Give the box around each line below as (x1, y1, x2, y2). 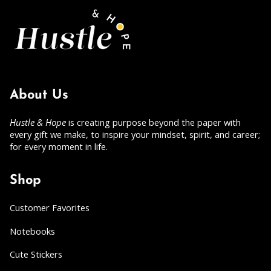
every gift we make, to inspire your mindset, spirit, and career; (10, 128, 260, 140)
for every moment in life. (10, 140, 108, 152)
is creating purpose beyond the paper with (66, 116, 241, 128)
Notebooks (10, 224, 55, 237)
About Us (10, 88, 68, 102)
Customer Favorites (10, 201, 90, 214)
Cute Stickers (10, 247, 62, 260)
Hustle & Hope (10, 116, 66, 128)
